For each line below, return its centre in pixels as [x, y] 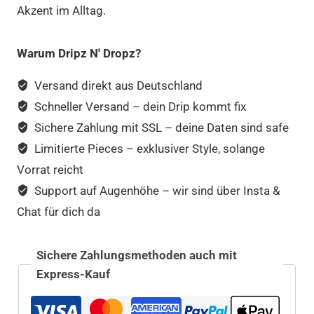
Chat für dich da [59, 211]
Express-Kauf [73, 274]
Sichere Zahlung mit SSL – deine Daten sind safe [161, 127]
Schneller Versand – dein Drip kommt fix [139, 106]
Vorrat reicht [50, 169]
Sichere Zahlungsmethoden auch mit [137, 255]
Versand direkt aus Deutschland [117, 85]
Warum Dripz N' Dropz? [79, 53]
